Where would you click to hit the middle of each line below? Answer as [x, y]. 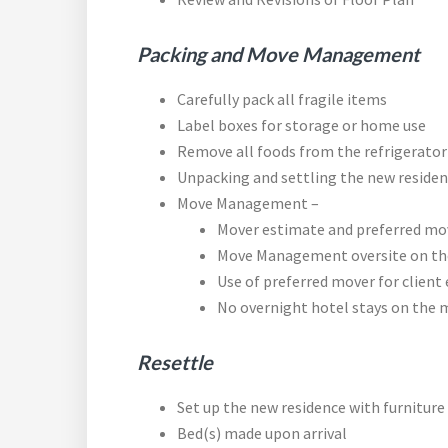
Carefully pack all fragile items [282, 99]
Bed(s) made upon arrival [262, 433]
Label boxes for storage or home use [301, 125]
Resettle [175, 362]
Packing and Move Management [278, 54]
